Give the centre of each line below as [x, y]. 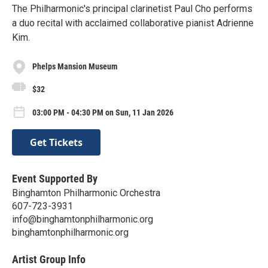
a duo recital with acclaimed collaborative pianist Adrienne [133, 23]
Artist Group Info [49, 259]
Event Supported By [55, 178]
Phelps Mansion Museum [75, 67]
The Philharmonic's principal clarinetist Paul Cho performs [132, 8]
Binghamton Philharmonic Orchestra [86, 193]
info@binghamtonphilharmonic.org [83, 219]
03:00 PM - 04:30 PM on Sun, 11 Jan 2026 [103, 113]
